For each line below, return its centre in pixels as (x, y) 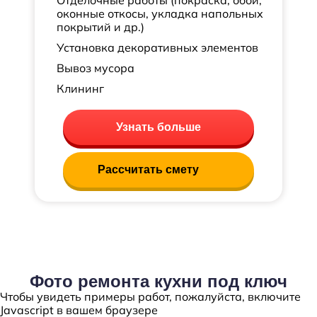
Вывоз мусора (96, 68)
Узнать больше (158, 127)
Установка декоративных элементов (157, 47)
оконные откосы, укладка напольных (160, 13)
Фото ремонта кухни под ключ (158, 281)
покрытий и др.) (100, 27)
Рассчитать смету (148, 169)
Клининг (80, 88)
